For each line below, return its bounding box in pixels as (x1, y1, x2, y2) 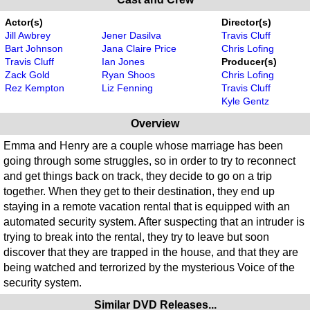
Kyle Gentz (221, 95, 269, 107)
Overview (131, 118, 179, 130)
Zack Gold (5, 69, 50, 81)
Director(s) (221, 17, 271, 28)
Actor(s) (5, 17, 43, 28)
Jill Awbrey (5, 30, 51, 42)
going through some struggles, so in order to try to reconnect (3, 155, 295, 167)
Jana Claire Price (102, 43, 176, 55)
